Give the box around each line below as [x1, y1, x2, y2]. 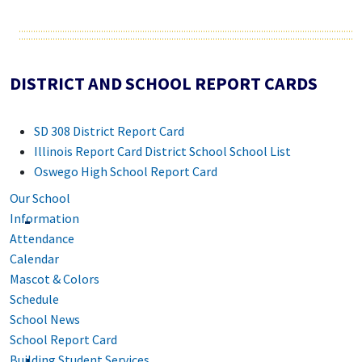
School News [10, 311, 80, 328]
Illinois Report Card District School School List [34, 143, 291, 160]
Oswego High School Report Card [34, 163, 217, 180]
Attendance [10, 230, 74, 247]
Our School [10, 190, 70, 207]
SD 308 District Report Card [34, 123, 184, 140]
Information [10, 210, 79, 227]
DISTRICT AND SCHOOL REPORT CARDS [10, 72, 318, 95]
